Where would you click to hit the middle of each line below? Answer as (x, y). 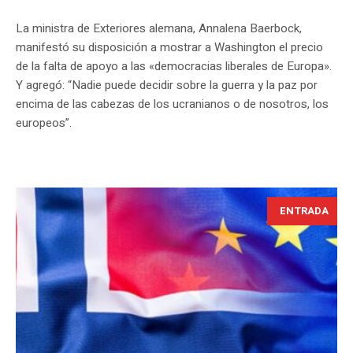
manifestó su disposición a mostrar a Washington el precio (169, 47)
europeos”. (44, 123)
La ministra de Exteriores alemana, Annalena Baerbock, (159, 28)
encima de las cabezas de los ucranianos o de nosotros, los (172, 104)
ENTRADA (304, 210)
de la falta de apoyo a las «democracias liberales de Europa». (174, 66)
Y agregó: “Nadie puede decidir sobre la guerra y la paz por (167, 85)
